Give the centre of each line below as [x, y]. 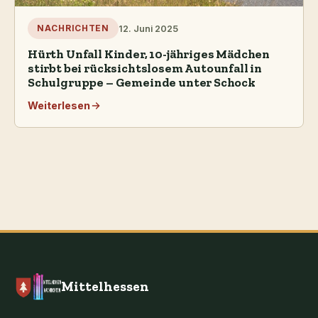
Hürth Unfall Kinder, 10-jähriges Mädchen [149, 54]
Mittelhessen [105, 286]
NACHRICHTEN [73, 28]
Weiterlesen [59, 105]
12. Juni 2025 [148, 28]
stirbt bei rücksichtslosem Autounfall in [145, 68]
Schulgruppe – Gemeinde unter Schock [142, 82]
